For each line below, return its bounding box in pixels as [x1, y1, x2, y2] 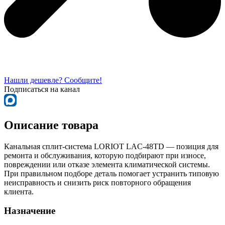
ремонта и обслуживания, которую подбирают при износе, [4, 151, 206, 160]
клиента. [4, 187, 34, 196]
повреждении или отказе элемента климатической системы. [4, 160, 210, 169]
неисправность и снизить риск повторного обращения [4, 178, 191, 187]
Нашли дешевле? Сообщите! [4, 75, 102, 84]
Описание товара [4, 118, 98, 132]
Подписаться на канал [4, 84, 80, 93]
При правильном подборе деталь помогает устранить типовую [4, 169, 219, 178]
